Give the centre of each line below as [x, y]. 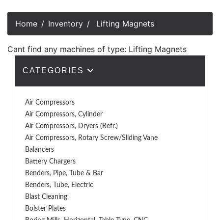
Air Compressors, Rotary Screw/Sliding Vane [91, 138]
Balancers [40, 150]
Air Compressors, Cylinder [64, 114]
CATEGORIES [55, 70]
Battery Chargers [50, 162]
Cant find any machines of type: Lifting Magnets [97, 49]
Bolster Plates [45, 209]
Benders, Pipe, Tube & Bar [64, 173]
